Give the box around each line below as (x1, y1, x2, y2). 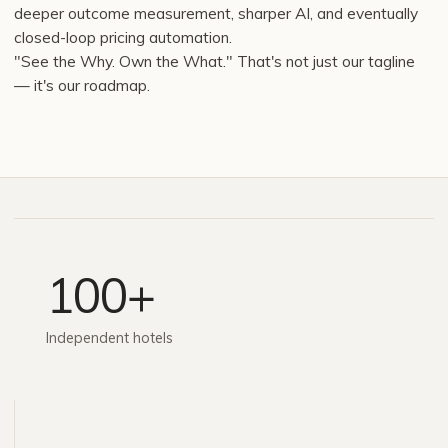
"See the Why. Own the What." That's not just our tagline (14, 51, 415, 71)
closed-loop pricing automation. (14, 27, 232, 47)
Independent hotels (46, 328, 173, 347)
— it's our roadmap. (14, 75, 150, 95)
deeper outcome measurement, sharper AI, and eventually (14, 3, 418, 23)
